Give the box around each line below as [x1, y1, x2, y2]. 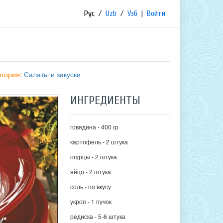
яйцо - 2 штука [70, 167, 111, 176]
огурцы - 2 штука [70, 152, 117, 161]
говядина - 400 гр [70, 122, 119, 131]
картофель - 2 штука [70, 137, 128, 146]
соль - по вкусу [70, 182, 111, 191]
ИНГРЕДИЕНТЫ [70, 94, 141, 107]
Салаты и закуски [24, 69, 81, 79]
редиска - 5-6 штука [70, 212, 126, 221]
